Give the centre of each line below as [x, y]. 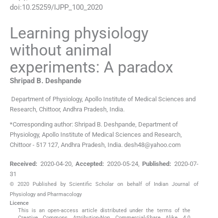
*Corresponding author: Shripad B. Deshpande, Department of [94, 124]
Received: [24, 163]
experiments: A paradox [91, 67]
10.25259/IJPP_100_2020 [62, 8]
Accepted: [90, 163]
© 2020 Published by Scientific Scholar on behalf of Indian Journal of [104, 184]
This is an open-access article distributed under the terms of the [104, 210]
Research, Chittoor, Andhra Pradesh [58, 109]
